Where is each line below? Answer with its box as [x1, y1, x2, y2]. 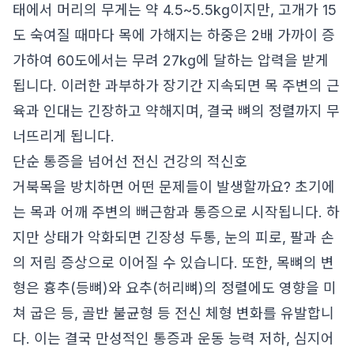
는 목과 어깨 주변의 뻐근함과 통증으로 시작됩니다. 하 [13, 204, 340, 220]
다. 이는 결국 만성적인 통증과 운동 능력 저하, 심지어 [13, 330, 334, 347]
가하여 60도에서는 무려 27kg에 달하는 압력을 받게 [13, 52, 329, 69]
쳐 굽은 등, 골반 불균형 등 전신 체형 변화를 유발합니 [13, 305, 334, 322]
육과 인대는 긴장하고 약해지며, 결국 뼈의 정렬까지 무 [13, 103, 340, 119]
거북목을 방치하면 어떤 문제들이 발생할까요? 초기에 [13, 179, 335, 195]
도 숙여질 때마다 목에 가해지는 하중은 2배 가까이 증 [13, 27, 335, 43]
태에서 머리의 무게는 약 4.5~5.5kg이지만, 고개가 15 [13, 2, 337, 18]
